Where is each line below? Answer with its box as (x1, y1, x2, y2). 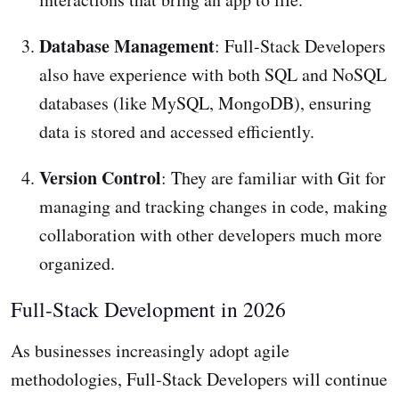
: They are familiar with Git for (161, 166, 386, 191)
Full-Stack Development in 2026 (11, 295, 286, 324)
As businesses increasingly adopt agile (11, 338, 289, 363)
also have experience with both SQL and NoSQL (39, 62, 387, 87)
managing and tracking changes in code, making (39, 194, 387, 219)
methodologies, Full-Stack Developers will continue (11, 367, 387, 392)
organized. (39, 251, 115, 276)
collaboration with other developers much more (39, 223, 382, 248)
